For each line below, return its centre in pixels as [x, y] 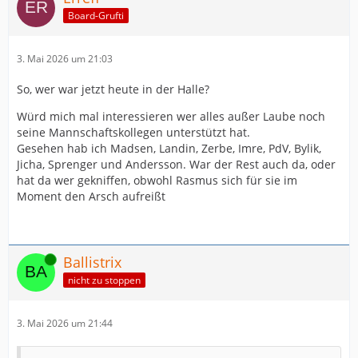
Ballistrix [92, 262]
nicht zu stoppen [104, 280]
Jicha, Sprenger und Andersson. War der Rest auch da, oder [176, 164]
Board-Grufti [96, 16]
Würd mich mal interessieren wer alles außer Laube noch [171, 116]
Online [31, 259]
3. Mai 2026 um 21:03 [65, 58]
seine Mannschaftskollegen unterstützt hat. [133, 132]
